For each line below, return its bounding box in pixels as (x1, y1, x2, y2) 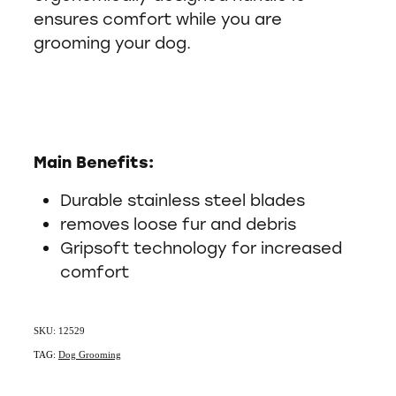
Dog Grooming (58, 349, 121, 361)
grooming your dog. (34, 32, 195, 54)
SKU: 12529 (34, 325, 85, 337)
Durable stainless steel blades (60, 189, 305, 211)
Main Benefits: (34, 151, 154, 173)
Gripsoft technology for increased (60, 237, 342, 259)
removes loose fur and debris (60, 213, 296, 235)
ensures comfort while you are (34, 8, 282, 30)
